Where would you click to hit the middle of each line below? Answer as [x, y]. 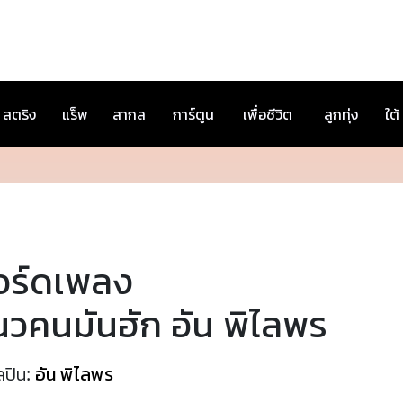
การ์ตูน [193, 114]
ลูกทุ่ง [341, 114]
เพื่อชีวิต [268, 114]
